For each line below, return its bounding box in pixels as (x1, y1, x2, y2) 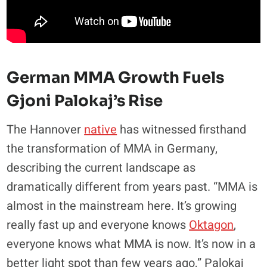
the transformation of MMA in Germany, (7, 140, 218, 158)
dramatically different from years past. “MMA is (7, 178, 258, 196)
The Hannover (7, 121, 85, 139)
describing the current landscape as (7, 159, 196, 177)
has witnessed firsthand (117, 121, 247, 139)
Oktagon (189, 216, 234, 234)
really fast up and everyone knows (7, 216, 190, 234)
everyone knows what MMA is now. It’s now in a (7, 235, 256, 253)
